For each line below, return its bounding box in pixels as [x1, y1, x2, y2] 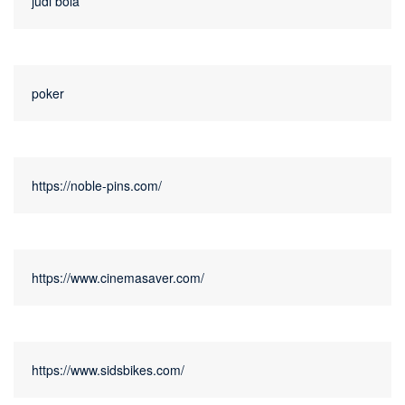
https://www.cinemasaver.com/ [32, 268, 204, 287]
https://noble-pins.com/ [32, 176, 162, 195]
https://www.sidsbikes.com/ [32, 361, 184, 380]
